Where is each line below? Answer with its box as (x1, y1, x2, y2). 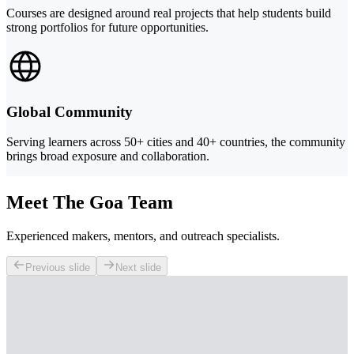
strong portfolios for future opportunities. (6, 21, 209, 34)
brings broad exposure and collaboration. (6, 149, 209, 164)
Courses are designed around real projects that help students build (6, 6, 331, 20)
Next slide (115, 262, 161, 274)
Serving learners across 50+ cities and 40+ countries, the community (6, 135, 345, 149)
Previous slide (25, 262, 90, 274)
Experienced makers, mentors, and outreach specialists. (6, 229, 280, 243)
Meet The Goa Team (6, 192, 173, 213)
